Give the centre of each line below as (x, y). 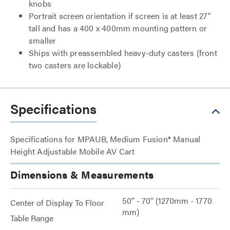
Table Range (32, 218)
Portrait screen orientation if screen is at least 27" (120, 16)
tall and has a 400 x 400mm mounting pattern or (118, 28)
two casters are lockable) (75, 65)
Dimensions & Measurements (82, 174)
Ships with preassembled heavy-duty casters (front (123, 53)
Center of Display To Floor (57, 203)
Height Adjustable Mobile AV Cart (73, 151)
